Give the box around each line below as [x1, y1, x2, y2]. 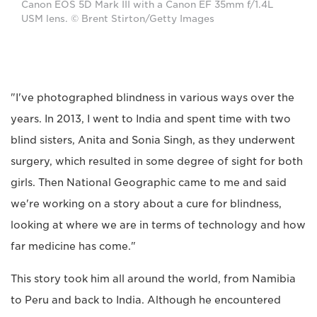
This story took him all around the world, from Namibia [11, 273, 296, 285]
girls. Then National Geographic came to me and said [11, 177, 287, 189]
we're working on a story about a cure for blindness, [11, 198, 282, 210]
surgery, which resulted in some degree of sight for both [11, 156, 303, 168]
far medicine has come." [11, 241, 136, 253]
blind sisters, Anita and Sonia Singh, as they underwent [11, 134, 295, 146]
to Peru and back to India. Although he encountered [11, 294, 281, 306]
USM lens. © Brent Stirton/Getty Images [21, 13, 214, 25]
